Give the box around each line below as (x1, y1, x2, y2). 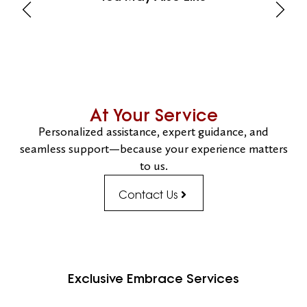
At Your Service (89, 103, 218, 125)
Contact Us (118, 187, 178, 201)
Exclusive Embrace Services (68, 270, 239, 286)
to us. (139, 158, 168, 173)
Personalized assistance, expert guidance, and (38, 123, 269, 139)
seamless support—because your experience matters (19, 140, 288, 156)
